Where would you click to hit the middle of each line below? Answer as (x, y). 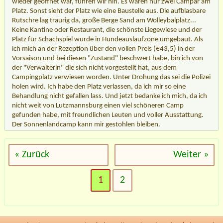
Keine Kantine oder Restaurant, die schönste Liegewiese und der (107, 30)
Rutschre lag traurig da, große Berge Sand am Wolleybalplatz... (104, 20)
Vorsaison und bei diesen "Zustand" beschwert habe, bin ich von (108, 58)
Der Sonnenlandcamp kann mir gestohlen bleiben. (86, 124)
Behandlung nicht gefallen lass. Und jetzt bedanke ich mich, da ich (110, 96)
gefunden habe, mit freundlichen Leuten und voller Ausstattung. (108, 115)
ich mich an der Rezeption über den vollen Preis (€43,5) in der (103, 49)
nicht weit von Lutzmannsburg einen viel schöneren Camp (98, 106)
